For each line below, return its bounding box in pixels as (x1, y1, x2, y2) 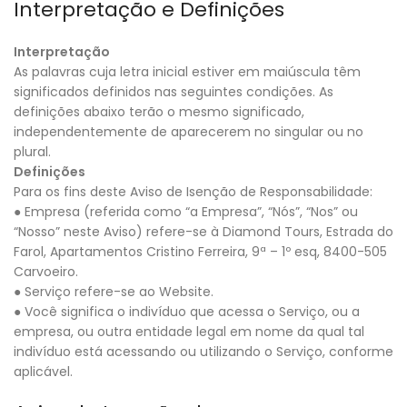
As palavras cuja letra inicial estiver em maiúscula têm (14, 63, 361, 82)
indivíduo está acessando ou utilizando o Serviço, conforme (14, 342, 393, 362)
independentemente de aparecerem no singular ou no (14, 123, 363, 142)
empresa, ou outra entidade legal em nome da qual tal (14, 323, 364, 342)
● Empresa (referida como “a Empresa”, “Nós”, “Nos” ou (14, 203, 358, 222)
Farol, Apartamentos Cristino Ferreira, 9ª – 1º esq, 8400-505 (14, 243, 387, 262)
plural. (14, 143, 51, 162)
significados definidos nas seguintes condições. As (14, 83, 333, 102)
